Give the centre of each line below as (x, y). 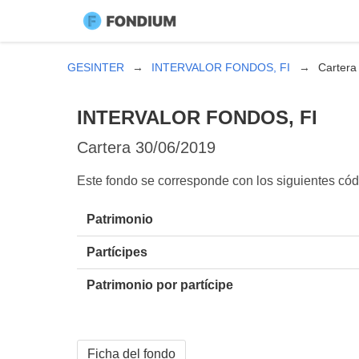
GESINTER (96, 67)
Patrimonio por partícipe (160, 284)
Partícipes (117, 252)
